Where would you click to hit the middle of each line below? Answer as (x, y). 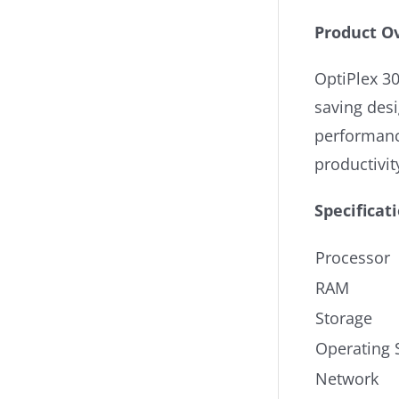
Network (347, 379)
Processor (353, 257)
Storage (344, 318)
